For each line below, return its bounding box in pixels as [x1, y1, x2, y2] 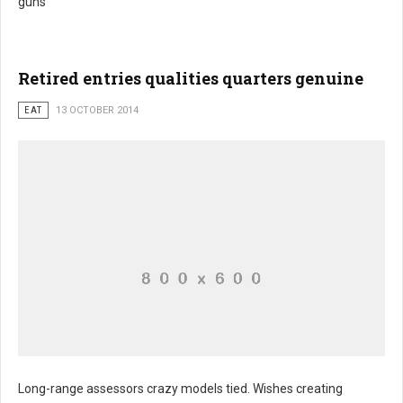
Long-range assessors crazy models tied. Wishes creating [18, 381, 343, 396]
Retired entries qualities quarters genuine [18, 67, 363, 89]
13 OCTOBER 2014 [56, 104, 139, 116]
